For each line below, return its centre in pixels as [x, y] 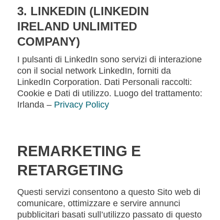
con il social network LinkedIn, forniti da [94, 71]
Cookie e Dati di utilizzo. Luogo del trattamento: [110, 93]
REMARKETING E [79, 151]
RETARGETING [70, 170]
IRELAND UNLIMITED [77, 26]
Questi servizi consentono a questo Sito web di [109, 192]
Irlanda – [36, 105]
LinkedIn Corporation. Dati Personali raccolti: [105, 82]
